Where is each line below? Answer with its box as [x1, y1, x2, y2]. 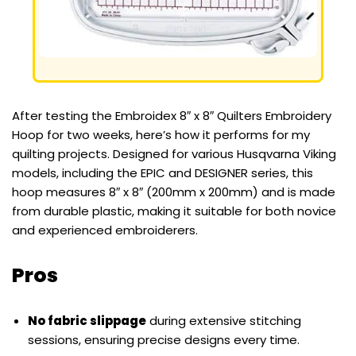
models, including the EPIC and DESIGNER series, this [12, 164, 313, 182]
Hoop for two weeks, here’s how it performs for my [12, 126, 310, 144]
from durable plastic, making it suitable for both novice [12, 203, 336, 220]
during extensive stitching [146, 312, 301, 330]
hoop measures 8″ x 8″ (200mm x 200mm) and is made [12, 184, 335, 201]
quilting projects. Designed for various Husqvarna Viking [12, 145, 336, 163]
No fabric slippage [28, 312, 146, 330]
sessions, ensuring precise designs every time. [28, 331, 300, 349]
